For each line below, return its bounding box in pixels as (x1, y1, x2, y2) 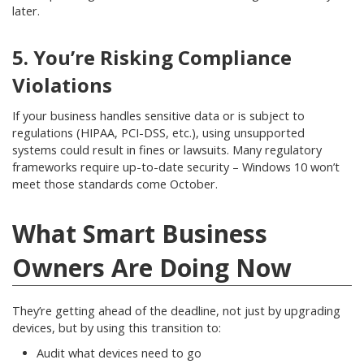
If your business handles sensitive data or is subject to (12, 108, 305, 123)
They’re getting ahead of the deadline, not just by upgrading (12, 303, 340, 318)
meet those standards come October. (12, 176, 218, 192)
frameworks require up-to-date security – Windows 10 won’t (12, 159, 340, 175)
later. (12, 3, 40, 19)
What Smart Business (12, 217, 267, 250)
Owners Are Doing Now (12, 251, 292, 284)
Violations (12, 71, 112, 98)
